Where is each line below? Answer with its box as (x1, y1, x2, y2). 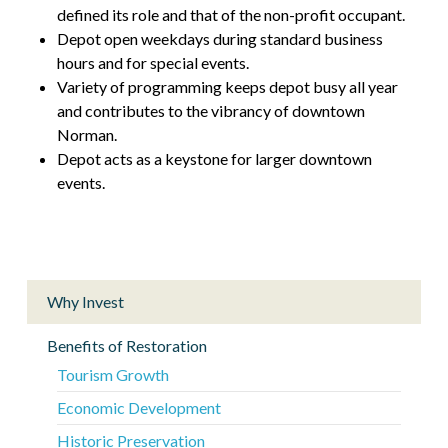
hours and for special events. (56, 52, 249, 72)
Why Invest (46, 291, 124, 311)
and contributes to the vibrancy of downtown (56, 100, 365, 120)
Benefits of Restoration (46, 335, 207, 355)
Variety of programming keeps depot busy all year (56, 76, 398, 96)
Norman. (56, 124, 117, 144)
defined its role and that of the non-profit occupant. (56, 4, 405, 24)
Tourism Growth (56, 364, 169, 384)
